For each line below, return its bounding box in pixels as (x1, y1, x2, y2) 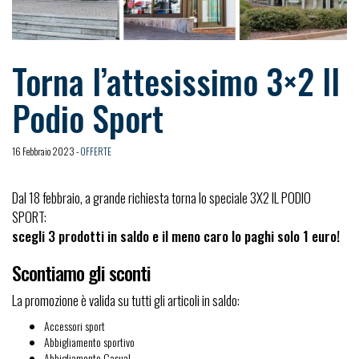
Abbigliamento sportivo (44, 333, 135, 350)
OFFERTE (80, 144, 111, 158)
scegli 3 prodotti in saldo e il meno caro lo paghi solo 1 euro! (12, 226, 340, 246)
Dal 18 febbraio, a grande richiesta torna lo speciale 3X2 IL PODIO (12, 188, 311, 208)
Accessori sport (44, 317, 105, 334)
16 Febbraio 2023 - (12, 144, 80, 158)
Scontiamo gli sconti (12, 258, 151, 287)
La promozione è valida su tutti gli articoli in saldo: (12, 290, 240, 310)
